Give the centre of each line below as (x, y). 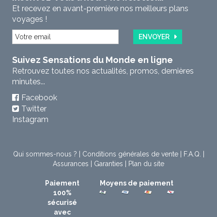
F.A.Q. (192, 154)
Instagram (30, 120)
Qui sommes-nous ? (45, 154)
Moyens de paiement (137, 183)
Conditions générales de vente (130, 154)
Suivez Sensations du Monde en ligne (93, 60)
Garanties (108, 164)
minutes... (29, 82)
